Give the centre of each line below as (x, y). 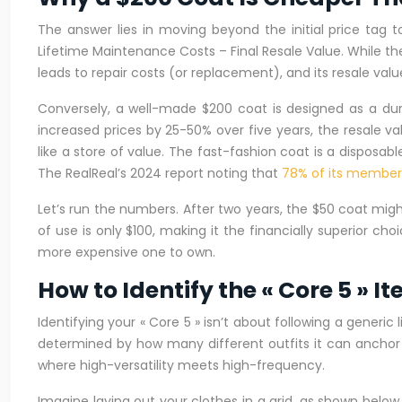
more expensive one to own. (127, 253)
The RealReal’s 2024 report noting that (160, 174)
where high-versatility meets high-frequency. (181, 366)
